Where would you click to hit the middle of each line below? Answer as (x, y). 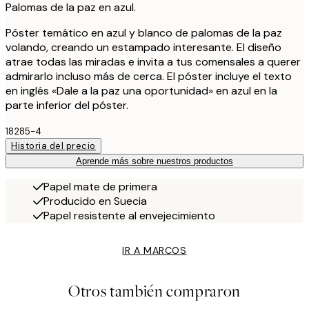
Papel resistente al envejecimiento (129, 215)
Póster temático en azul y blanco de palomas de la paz (144, 32)
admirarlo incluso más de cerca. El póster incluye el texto (149, 76)
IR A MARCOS (154, 250)
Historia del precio (53, 146)
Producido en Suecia (95, 201)
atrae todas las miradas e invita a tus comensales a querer (153, 61)
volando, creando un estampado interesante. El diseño (143, 47)
